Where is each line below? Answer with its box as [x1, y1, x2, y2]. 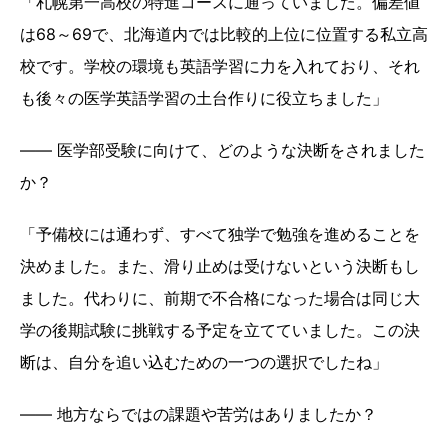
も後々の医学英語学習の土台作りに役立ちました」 [20, 87, 393, 108]
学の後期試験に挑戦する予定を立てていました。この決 [20, 319, 420, 340]
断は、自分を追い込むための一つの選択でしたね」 [20, 351, 393, 372]
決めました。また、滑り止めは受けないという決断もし [20, 255, 420, 276]
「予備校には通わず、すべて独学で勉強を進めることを [20, 223, 420, 244]
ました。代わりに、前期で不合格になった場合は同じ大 [20, 287, 420, 308]
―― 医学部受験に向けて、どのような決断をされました [20, 139, 425, 160]
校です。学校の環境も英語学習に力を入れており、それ [20, 55, 420, 76]
